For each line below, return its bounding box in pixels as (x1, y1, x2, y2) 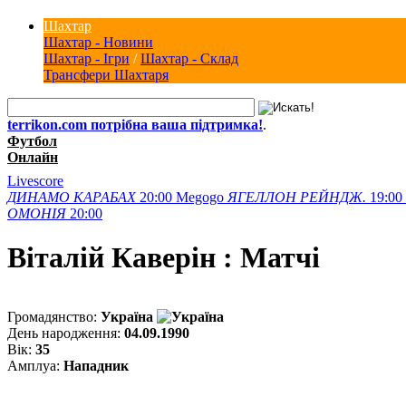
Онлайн (7, 149, 58, 165)
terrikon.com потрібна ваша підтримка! (7, 116, 263, 132)
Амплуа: (7, 357, 63, 373)
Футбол (7, 132, 57, 149)
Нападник (63, 357, 129, 373)
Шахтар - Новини (43, 34, 153, 50)
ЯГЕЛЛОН (227, 188, 296, 205)
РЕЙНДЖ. (300, 188, 366, 205)
